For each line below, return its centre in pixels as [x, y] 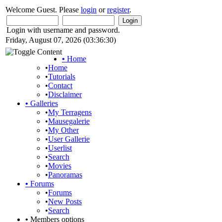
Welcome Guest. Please [43, 10]
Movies [60, 166]
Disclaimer [65, 94]
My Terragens [70, 112]
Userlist [60, 148]
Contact [60, 85]
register [118, 10]
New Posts [65, 201]
